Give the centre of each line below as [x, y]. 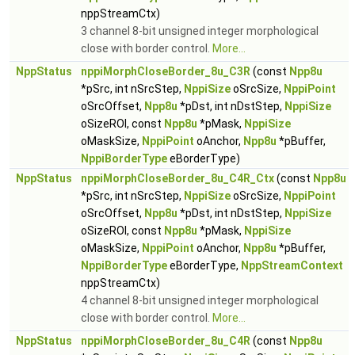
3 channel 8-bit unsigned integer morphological [200, 31]
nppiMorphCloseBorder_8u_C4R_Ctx [177, 178]
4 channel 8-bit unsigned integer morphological [200, 300]
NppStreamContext [292, 265]
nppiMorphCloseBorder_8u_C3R [166, 71]
